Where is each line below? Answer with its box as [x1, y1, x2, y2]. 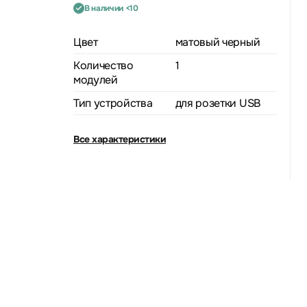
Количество [73, 58, 134, 73]
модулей [73, 72, 118, 87]
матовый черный [175, 34, 260, 49]
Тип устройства [73, 95, 153, 110]
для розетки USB [175, 95, 260, 110]
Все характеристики [73, 132, 166, 145]
